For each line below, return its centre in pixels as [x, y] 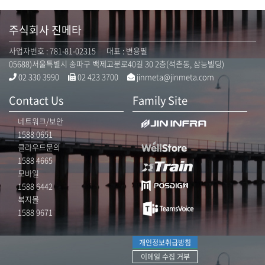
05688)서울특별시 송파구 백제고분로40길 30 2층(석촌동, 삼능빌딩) [117, 64]
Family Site [160, 100]
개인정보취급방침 [165, 243]
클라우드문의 [39, 147]
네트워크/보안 [41, 121]
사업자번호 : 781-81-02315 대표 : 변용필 [78, 51]
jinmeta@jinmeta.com [174, 77]
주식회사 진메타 [45, 30]
